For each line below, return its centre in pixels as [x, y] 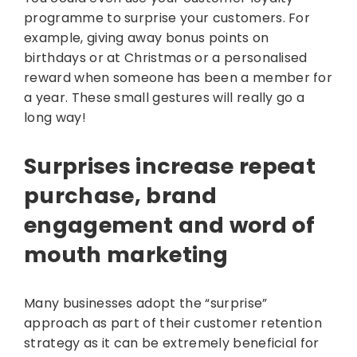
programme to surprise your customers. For [167, 18]
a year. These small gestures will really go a [165, 98]
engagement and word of [170, 226]
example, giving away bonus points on [147, 38]
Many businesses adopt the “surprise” [146, 304]
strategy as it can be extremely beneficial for [172, 343]
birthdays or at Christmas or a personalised [166, 58]
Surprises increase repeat [170, 167]
